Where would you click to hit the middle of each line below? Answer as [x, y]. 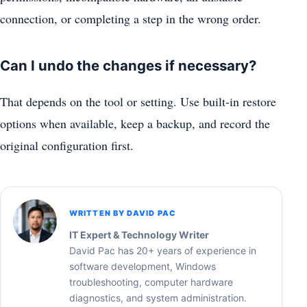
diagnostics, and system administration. [158, 297]
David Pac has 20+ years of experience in [163, 250]
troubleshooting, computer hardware [151, 282]
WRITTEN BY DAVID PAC [122, 213]
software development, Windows [143, 266]
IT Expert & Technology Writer [139, 234]
